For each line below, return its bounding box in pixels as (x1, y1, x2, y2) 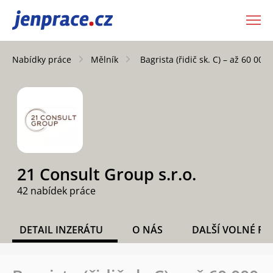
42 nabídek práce (17, 184, 96, 198)
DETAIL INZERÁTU (19, 223, 103, 237)
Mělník (91, 53, 118, 65)
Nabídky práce (12, 53, 71, 65)
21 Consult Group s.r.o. (17, 163, 196, 186)
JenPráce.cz (12, 12, 76, 29)
